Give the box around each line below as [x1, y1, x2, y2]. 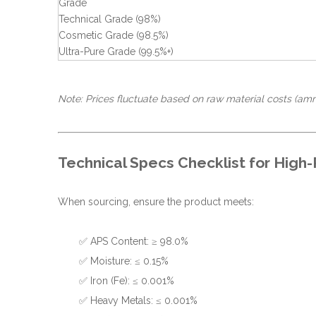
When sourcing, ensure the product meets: [58, 196, 254, 207]
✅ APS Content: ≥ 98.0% [79, 236, 188, 247]
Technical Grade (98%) [59, 13, 161, 25]
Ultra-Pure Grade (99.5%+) [59, 46, 174, 57]
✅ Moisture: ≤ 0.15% [79, 255, 169, 267]
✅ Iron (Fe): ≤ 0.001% [79, 275, 174, 286]
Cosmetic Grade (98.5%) [59, 30, 169, 41]
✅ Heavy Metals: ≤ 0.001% [79, 295, 197, 306]
